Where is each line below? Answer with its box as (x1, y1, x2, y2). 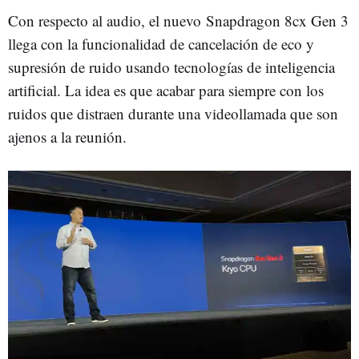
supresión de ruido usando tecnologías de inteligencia (8, 56, 335, 77)
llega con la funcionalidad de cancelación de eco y (8, 33, 314, 54)
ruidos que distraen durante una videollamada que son (8, 103, 338, 123)
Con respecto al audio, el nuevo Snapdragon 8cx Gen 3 (8, 10, 349, 30)
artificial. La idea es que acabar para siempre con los (8, 79, 324, 100)
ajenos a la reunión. (8, 126, 127, 147)
